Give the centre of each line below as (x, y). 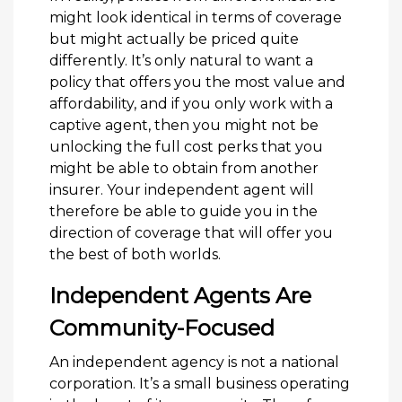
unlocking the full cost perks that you (186, 146)
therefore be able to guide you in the (184, 211)
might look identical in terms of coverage (196, 17)
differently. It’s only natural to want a (181, 60)
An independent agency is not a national (194, 362)
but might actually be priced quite (174, 39)
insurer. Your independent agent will (182, 189)
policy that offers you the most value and (197, 82)
